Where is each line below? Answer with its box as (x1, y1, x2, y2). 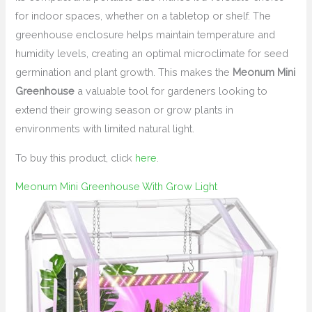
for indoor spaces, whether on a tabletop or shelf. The (15, 10, 272, 22)
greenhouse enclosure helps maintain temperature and (15, 29, 276, 41)
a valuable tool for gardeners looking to (75, 85, 268, 97)
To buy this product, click (15, 151, 136, 164)
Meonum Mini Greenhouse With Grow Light (15, 180, 218, 193)
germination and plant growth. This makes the (15, 66, 233, 79)
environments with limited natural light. (15, 123, 195, 135)
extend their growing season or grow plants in (15, 104, 234, 116)
